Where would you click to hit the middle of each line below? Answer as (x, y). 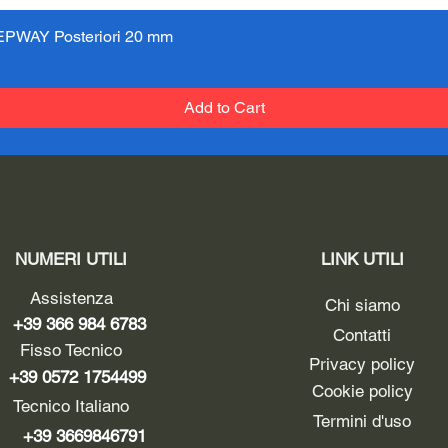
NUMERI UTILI (71, 259)
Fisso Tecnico (71, 350)
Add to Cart (224, 108)
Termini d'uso (362, 421)
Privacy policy (362, 364)
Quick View (224, 35)
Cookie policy (362, 391)
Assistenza (71, 298)
